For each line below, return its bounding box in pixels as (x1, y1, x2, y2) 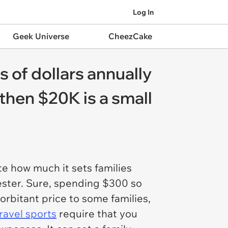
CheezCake (108, 31, 152, 41)
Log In (133, 7, 154, 17)
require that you (56, 207, 137, 220)
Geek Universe (12, 31, 69, 41)
